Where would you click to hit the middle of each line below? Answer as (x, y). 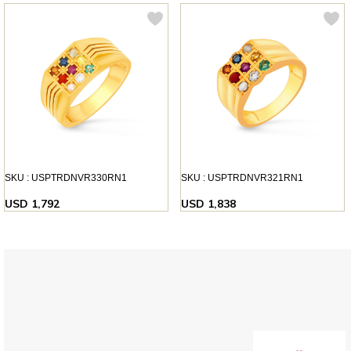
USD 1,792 (32, 203)
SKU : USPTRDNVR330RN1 (66, 177)
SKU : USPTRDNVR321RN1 (242, 177)
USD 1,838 (208, 203)
